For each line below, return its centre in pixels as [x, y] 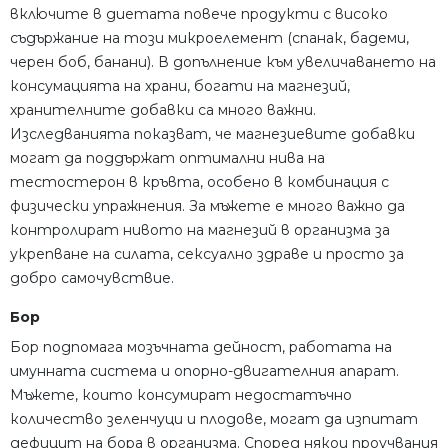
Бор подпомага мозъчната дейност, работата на [201, 347]
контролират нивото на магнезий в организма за [200, 230]
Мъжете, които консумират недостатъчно [181, 395]
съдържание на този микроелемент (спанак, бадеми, [209, 38]
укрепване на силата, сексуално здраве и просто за [207, 254]
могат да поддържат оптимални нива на [167, 158]
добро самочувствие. [92, 278]
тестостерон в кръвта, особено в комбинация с [199, 182]
